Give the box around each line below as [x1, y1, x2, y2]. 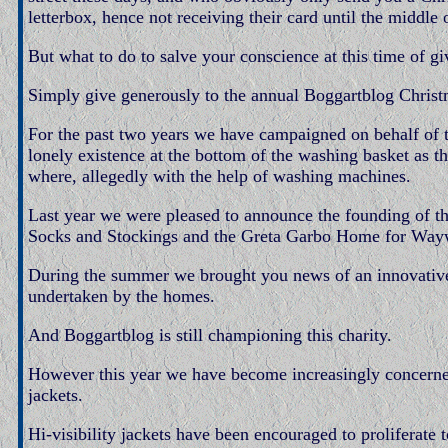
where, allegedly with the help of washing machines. [28, 166, 411, 186]
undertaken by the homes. [28, 286, 215, 306]
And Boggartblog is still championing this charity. [28, 325, 392, 345]
